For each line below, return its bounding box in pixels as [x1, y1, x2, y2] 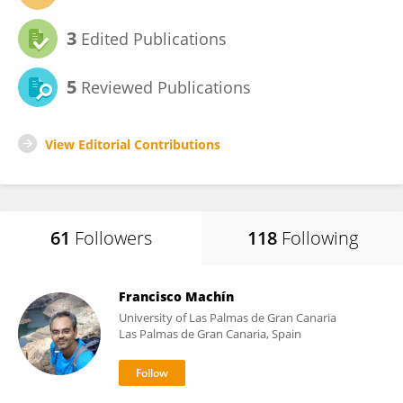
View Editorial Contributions [45, 136, 220, 153]
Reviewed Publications [76, 76, 251, 98]
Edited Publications [76, 28, 227, 49]
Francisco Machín [119, 288, 234, 305]
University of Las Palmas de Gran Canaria [119, 309, 336, 326]
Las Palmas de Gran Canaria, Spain [119, 326, 301, 342]
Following [281, 226, 358, 250]
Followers [74, 226, 152, 250]
